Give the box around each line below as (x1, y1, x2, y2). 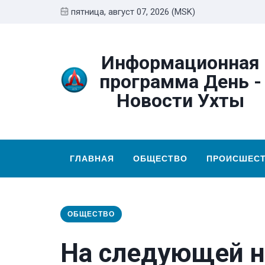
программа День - (99, 70, 262, 93)
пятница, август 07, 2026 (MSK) (71, 7, 195, 17)
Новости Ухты (117, 89, 245, 112)
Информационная (101, 51, 260, 74)
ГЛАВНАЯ (70, 153, 114, 164)
